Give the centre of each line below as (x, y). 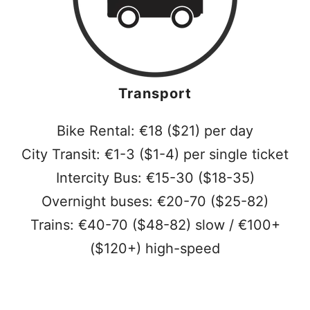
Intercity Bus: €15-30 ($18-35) (155, 178)
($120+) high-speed (155, 248)
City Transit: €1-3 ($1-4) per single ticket (155, 154)
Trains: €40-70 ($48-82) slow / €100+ (155, 225)
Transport (155, 93)
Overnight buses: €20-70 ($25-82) (155, 201)
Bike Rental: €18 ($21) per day (155, 131)
